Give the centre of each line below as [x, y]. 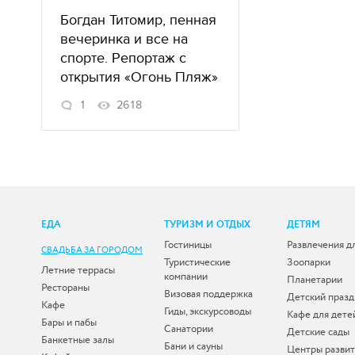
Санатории [189, 328]
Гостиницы [188, 244]
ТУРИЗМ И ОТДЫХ [207, 224]
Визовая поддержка [208, 294]
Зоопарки [309, 262]
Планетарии [315, 279]
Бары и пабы [69, 322]
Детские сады [318, 332]
